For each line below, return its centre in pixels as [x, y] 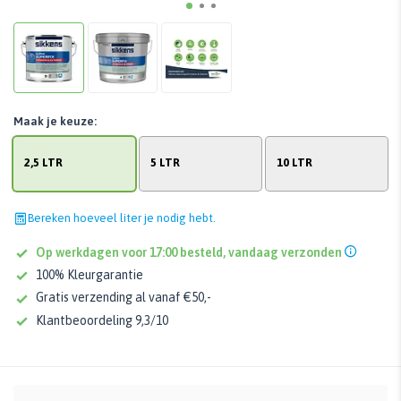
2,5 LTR [43, 163]
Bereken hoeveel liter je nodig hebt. [122, 218]
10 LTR [294, 163]
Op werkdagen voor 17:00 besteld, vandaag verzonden [190, 252]
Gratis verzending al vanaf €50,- [124, 298]
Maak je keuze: [55, 121]
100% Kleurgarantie [90, 275]
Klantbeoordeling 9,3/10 [102, 320]
